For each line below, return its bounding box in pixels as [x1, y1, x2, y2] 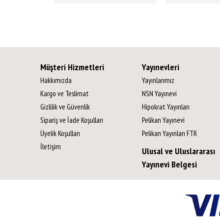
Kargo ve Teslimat [40, 88, 89, 99]
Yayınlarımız [141, 75, 174, 85]
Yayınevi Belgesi [141, 159, 197, 170]
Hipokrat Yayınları [141, 102, 190, 112]
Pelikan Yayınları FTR [141, 128, 197, 138]
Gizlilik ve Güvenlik [40, 102, 90, 112]
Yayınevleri [141, 61, 179, 73]
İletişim [40, 141, 61, 152]
